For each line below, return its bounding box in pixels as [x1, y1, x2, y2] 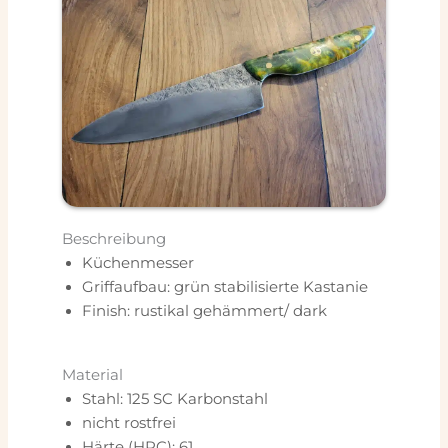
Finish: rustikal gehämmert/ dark [81, 302, 327, 321]
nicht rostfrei [81, 414, 176, 433]
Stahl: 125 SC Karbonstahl [81, 390, 268, 409]
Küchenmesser [81, 254, 194, 273]
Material [61, 366, 123, 385]
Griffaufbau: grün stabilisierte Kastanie [81, 278, 368, 297]
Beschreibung [61, 230, 166, 249]
